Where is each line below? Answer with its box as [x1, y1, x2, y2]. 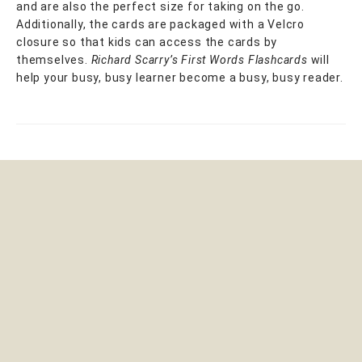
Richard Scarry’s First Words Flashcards [90, 53, 311, 66]
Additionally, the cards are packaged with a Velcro [16, 18, 305, 31]
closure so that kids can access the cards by [16, 36, 278, 48]
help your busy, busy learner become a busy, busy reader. [16, 71, 343, 84]
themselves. [16, 53, 91, 66]
